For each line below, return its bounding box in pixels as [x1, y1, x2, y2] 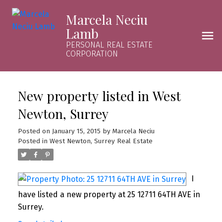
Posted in [17, 137, 48, 145]
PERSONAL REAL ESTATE [65, 40, 153, 50]
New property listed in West [17, 87, 181, 105]
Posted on [17, 127, 52, 135]
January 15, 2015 [52, 127, 101, 135]
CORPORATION [65, 49, 118, 58]
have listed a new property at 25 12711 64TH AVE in [17, 190, 200, 200]
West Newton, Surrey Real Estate [49, 137, 153, 145]
